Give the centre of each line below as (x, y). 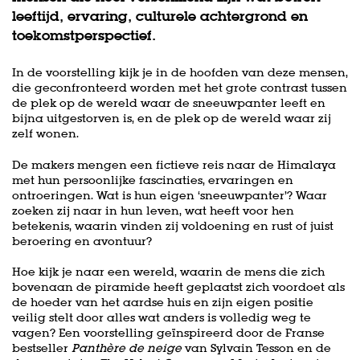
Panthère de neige (128, 348)
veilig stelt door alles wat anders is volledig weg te (162, 318)
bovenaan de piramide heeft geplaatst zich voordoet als (178, 287)
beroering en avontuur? (82, 241)
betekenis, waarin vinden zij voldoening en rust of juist (173, 225)
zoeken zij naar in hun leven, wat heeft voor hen (153, 210)
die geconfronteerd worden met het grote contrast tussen (180, 88)
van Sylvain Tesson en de (258, 348)
